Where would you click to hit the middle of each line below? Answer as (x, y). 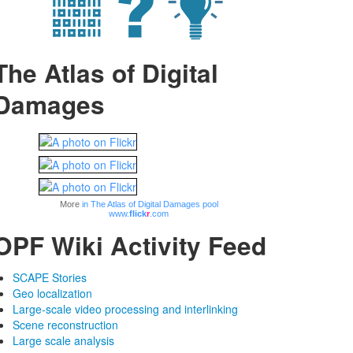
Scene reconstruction (65, 324)
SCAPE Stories (50, 277)
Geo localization (52, 293)
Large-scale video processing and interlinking (125, 308)
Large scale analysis (63, 340)
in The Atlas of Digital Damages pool (150, 204)
